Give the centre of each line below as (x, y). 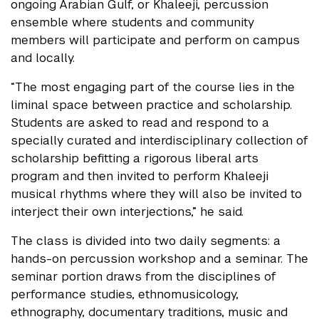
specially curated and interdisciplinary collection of (159, 141)
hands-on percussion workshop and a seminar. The (159, 259)
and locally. (46, 58)
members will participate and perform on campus (155, 40)
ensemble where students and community (132, 22)
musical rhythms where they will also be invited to (156, 194)
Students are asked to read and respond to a (140, 123)
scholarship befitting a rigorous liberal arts (135, 158)
